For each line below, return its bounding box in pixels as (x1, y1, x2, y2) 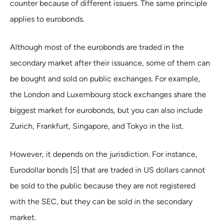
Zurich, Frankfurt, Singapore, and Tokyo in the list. (10, 121, 184, 131)
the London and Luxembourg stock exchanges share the (10, 89, 206, 99)
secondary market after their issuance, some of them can (10, 58, 210, 68)
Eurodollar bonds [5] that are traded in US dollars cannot (10, 165, 205, 175)
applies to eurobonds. (10, 14, 84, 24)
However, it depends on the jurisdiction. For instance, (10, 149, 197, 159)
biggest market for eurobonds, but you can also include (10, 105, 203, 115)
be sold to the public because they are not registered (10, 181, 195, 190)
